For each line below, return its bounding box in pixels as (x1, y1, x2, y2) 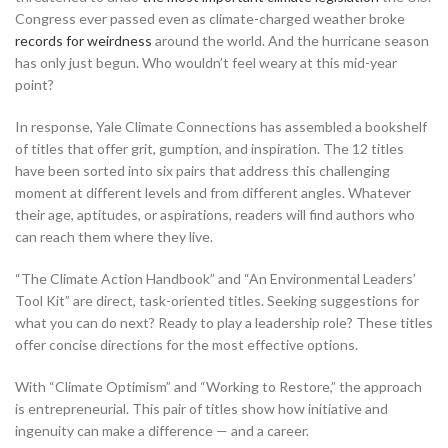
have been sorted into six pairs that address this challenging (15, 161, 390, 179)
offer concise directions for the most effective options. (15, 335, 358, 353)
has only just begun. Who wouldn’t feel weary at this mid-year (15, 53, 397, 71)
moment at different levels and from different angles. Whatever (15, 183, 411, 201)
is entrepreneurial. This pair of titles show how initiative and (15, 399, 388, 417)
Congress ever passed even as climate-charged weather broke (15, 9, 405, 27)
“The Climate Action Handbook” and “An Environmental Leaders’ (15, 269, 416, 287)
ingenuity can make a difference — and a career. (15, 421, 309, 439)
